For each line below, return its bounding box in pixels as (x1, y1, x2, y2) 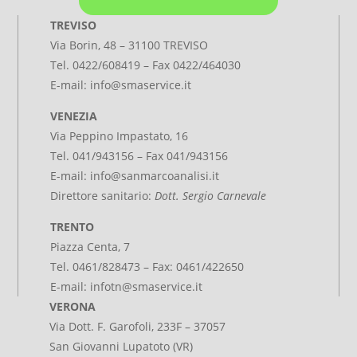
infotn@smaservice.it (90, 279, 203, 294)
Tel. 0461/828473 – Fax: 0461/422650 (50, 259, 245, 274)
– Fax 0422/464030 (140, 57, 241, 73)
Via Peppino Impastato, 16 (50, 128, 189, 143)
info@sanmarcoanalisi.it (90, 168, 220, 183)
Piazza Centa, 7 (50, 239, 131, 254)
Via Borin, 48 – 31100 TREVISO (50, 37, 209, 53)
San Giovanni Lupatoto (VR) (49, 339, 194, 354)
